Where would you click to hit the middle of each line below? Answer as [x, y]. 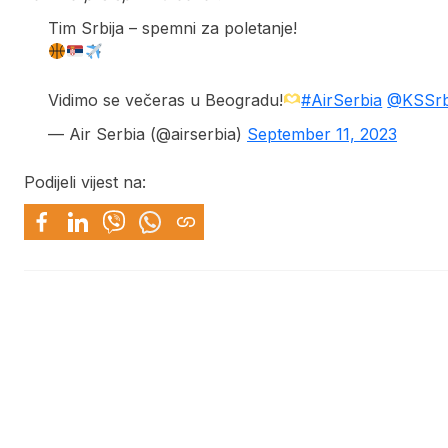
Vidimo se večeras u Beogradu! [165, 99]
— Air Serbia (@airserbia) [147, 133]
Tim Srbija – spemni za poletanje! [172, 27]
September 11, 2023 [322, 133]
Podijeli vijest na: [85, 181]
